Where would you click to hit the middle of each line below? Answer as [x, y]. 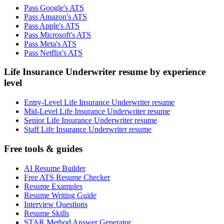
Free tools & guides [43, 148]
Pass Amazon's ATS [55, 16]
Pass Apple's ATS [52, 25]
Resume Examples [53, 186]
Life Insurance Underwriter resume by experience [105, 72]
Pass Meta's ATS [50, 43]
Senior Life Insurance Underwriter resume [90, 120]
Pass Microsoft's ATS [57, 34]
